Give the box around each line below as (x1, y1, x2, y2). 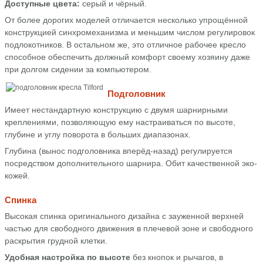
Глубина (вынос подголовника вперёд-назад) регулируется (5, 146, 232, 156)
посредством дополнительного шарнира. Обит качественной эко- (5, 159, 257, 168)
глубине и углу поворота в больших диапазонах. (5, 130, 191, 139)
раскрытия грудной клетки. (5, 236, 107, 245)
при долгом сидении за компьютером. (5, 65, 151, 74)
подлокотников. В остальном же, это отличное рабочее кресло (5, 40, 246, 49)
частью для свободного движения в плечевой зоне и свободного (5, 224, 253, 233)
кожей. (5, 171, 30, 180)
